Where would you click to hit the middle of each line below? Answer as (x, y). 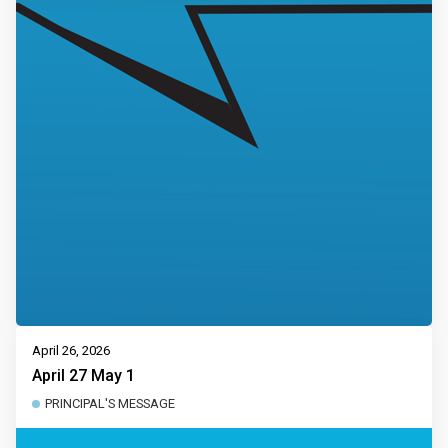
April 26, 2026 (71, 351)
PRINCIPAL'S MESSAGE (110, 403)
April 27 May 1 (83, 375)
